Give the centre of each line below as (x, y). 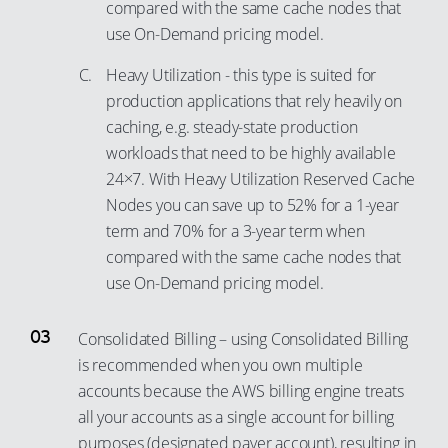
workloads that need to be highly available (251, 153)
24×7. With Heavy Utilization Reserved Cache (261, 179)
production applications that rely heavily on (254, 101)
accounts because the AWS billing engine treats (241, 391)
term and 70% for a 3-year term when (235, 231)
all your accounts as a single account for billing (236, 417)
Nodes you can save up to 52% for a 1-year (252, 205)
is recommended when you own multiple (220, 365)
